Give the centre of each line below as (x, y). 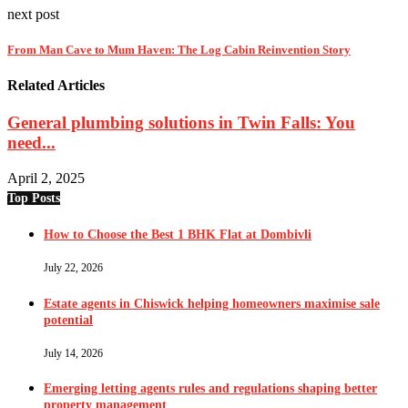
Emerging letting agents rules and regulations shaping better (210, 389)
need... (31, 143)
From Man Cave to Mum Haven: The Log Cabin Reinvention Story (179, 49)
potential (68, 320)
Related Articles (56, 85)
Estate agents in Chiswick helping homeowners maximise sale (212, 303)
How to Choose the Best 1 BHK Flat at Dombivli (178, 235)
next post (33, 14)
